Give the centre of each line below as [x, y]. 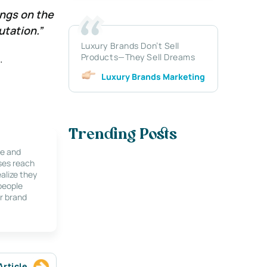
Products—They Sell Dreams [138, 57]
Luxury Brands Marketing [153, 76]
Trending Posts [122, 136]
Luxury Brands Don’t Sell [130, 45]
